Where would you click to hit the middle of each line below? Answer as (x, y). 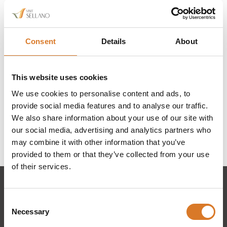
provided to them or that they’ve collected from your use (110, 154)
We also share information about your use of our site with (112, 118)
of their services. (41, 166)
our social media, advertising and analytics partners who (111, 130)
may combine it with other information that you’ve (99, 142)
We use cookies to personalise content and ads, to (101, 93)
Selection (19, 213)
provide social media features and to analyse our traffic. (110, 105)
